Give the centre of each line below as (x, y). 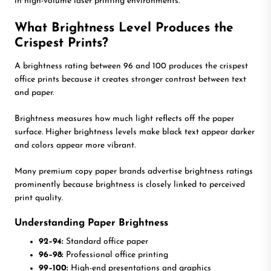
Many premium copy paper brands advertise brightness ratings (134, 171)
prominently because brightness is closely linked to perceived (130, 184)
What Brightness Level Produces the (124, 28)
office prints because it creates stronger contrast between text (130, 79)
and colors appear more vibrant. (75, 145)
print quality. (39, 198)
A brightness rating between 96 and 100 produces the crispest (131, 66)
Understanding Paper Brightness (91, 223)
